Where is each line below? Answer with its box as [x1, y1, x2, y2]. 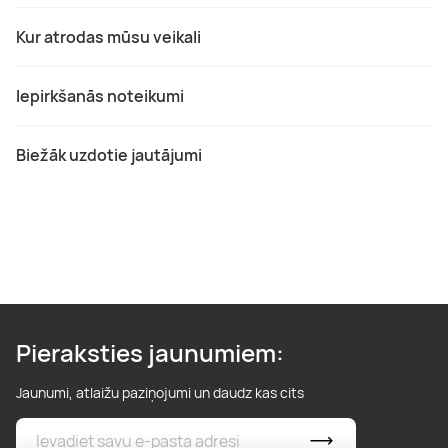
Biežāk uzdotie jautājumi [16, 143, 202, 166]
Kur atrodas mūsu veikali [16, 25, 201, 48]
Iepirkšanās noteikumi [16, 84, 184, 107]
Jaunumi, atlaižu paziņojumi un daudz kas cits [16, 382, 304, 402]
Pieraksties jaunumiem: [16, 335, 284, 369]
